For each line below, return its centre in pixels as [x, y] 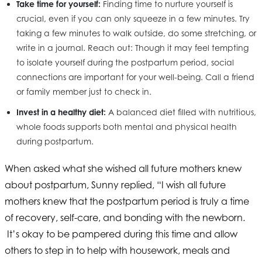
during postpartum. [55, 142]
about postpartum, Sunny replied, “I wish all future [115, 185]
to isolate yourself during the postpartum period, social [125, 63]
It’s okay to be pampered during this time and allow [121, 234]
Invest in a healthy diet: [61, 112]
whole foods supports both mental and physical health [127, 127]
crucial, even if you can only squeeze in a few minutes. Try [133, 19]
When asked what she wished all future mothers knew [123, 169]
